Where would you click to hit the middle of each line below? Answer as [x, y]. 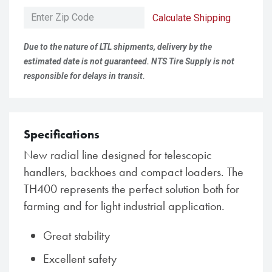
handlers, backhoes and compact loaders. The [134, 172]
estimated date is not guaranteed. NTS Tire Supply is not [129, 61]
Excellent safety [80, 258]
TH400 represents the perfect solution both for [131, 189]
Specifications [62, 134]
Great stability [76, 235]
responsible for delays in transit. [84, 76]
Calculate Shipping [192, 18]
